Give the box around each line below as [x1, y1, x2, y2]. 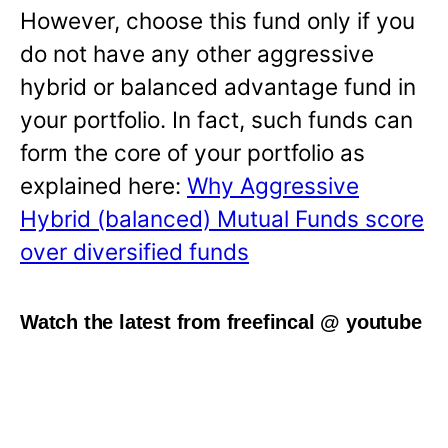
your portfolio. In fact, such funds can [20, 106, 413, 134]
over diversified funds [20, 238, 249, 266]
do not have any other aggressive [20, 40, 374, 68]
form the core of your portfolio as [20, 139, 365, 167]
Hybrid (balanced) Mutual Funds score [20, 205, 424, 233]
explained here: [20, 172, 187, 200]
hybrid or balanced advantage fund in [20, 73, 416, 101]
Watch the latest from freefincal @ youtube [20, 311, 422, 334]
